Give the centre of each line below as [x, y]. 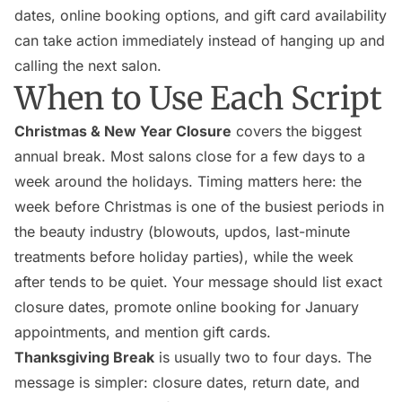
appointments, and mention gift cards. [143, 332]
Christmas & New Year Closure [123, 131]
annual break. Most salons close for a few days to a [190, 156]
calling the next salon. [88, 66]
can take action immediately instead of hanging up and [200, 40]
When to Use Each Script [198, 98]
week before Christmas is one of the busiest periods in [199, 206]
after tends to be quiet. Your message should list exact [198, 282]
